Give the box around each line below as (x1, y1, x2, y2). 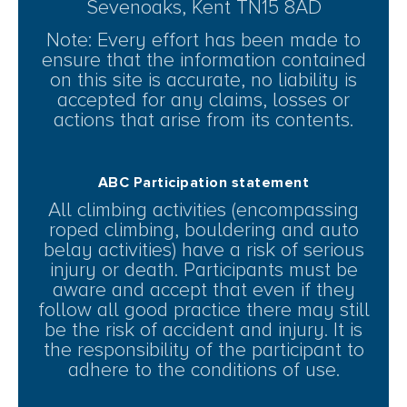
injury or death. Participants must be (49, 258, 358, 283)
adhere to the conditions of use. (67, 358, 340, 382)
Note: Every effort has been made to (46, 28, 361, 53)
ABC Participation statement (97, 174, 310, 192)
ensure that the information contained (41, 48, 366, 73)
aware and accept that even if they (52, 278, 355, 303)
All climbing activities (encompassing (48, 198, 359, 223)
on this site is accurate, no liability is (50, 68, 357, 93)
